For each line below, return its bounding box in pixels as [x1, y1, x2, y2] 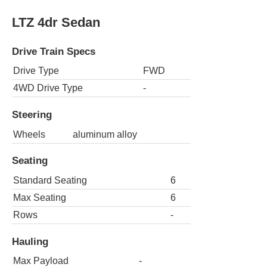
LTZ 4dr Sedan [12, 14, 100, 30]
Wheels [13, 129, 45, 139]
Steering [12, 108, 52, 121]
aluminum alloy [73, 129, 137, 139]
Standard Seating [13, 175, 87, 185]
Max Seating [13, 192, 66, 203]
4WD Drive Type [13, 83, 83, 94]
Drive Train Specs [12, 45, 95, 57]
